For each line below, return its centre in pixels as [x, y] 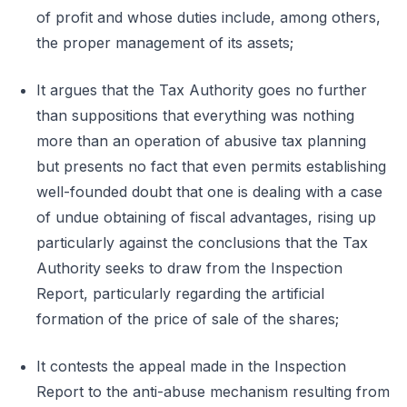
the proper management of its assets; [165, 43]
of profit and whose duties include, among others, [208, 17]
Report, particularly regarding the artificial [180, 293]
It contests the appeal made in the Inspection [191, 366]
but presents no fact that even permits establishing [211, 166]
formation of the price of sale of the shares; [188, 319]
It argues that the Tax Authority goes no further [202, 90]
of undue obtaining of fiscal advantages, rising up [206, 217]
